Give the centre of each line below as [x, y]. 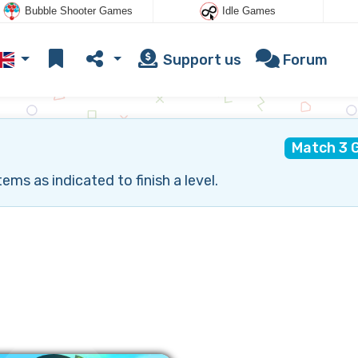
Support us [201, 60]
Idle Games [249, 11]
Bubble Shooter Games [78, 11]
